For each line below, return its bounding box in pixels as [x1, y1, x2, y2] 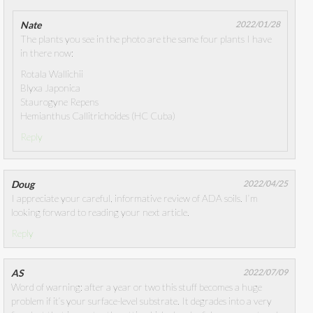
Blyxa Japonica [20, 82, 81, 94]
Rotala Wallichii [20, 68, 84, 80]
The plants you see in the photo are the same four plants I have [20, 33, 272, 45]
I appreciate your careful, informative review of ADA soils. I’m [11, 192, 259, 204]
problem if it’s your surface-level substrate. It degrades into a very [11, 295, 272, 307]
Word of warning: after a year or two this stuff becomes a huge [11, 281, 263, 293]
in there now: [20, 47, 74, 59]
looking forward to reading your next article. [11, 206, 190, 218]
